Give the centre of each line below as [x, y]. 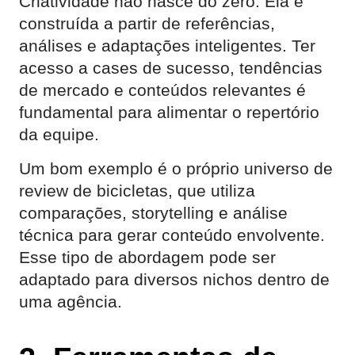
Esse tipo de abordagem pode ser [147, 257]
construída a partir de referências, [147, 23]
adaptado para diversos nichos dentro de [174, 279]
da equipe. [59, 134]
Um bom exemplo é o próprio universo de [176, 168]
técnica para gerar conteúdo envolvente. [172, 235]
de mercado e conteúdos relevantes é [162, 90]
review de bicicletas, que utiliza [137, 191]
